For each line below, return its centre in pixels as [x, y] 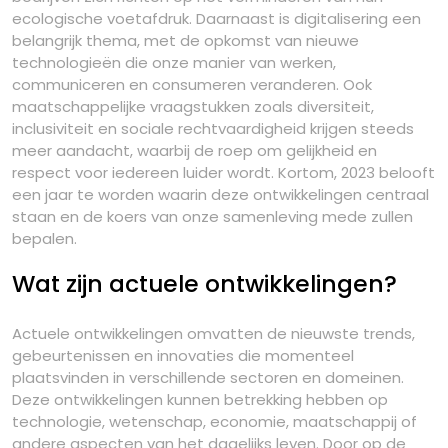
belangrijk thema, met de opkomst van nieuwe [185, 40]
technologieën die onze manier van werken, [174, 62]
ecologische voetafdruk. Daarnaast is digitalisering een [216, 18]
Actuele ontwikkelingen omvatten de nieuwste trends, [213, 333]
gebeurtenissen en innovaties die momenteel [183, 355]
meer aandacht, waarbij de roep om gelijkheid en [194, 150]
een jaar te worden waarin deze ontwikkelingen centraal [220, 194]
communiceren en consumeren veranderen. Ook [192, 84]
